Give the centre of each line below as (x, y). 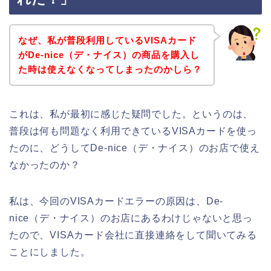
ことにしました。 (50, 252)
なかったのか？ (45, 165)
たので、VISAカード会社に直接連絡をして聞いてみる (133, 235)
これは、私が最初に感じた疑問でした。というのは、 (131, 114)
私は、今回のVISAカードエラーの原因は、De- (116, 201)
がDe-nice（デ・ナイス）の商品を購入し (109, 54)
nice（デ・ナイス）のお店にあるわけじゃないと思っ (131, 218)
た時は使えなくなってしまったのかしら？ (110, 69)
